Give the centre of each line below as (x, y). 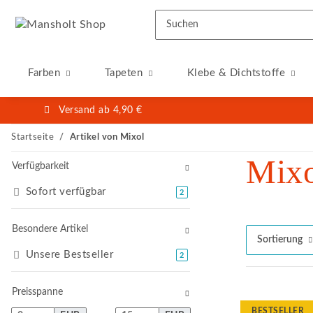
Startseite (32, 137)
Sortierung (280, 240)
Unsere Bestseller (69, 255)
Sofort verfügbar (66, 192)
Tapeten (123, 73)
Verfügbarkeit (41, 166)
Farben (44, 73)
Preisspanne (37, 292)
